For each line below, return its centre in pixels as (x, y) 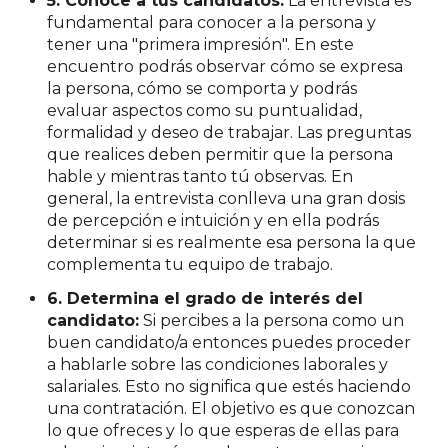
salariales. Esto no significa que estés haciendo (229, 386)
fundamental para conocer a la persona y (212, 23)
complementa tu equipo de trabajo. (190, 265)
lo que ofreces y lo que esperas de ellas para (223, 430)
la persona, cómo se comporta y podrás (202, 89)
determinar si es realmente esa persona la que (232, 243)
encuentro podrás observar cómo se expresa (225, 67)
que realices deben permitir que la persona (220, 155)
